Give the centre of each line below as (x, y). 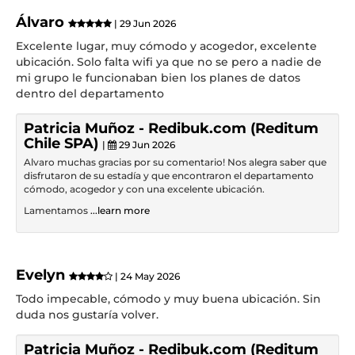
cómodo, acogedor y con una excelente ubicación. (144, 189)
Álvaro (42, 22)
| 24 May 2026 (146, 276)
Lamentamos (57, 210)
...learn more (120, 210)
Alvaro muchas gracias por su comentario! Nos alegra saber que (175, 162)
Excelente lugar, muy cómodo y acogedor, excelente (166, 46)
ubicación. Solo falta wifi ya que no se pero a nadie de (169, 61)
